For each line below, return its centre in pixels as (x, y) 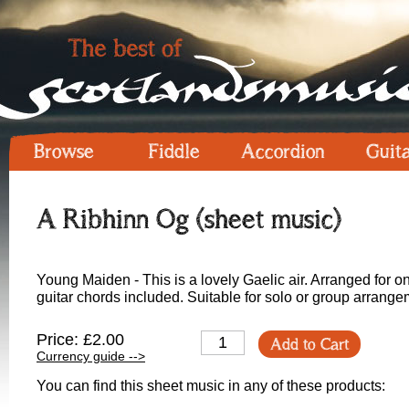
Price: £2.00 (80, 340)
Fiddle (173, 151)
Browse (64, 151)
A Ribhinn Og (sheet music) (189, 219)
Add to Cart (309, 344)
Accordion (283, 151)
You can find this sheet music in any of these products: (211, 386)
